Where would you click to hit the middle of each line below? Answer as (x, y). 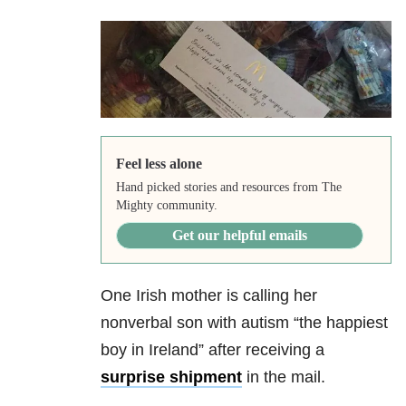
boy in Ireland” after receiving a (213, 350)
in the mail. (284, 377)
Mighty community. (166, 206)
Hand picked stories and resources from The (228, 188)
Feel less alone (159, 164)
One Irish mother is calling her (209, 296)
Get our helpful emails (239, 236)
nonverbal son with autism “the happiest (244, 323)
